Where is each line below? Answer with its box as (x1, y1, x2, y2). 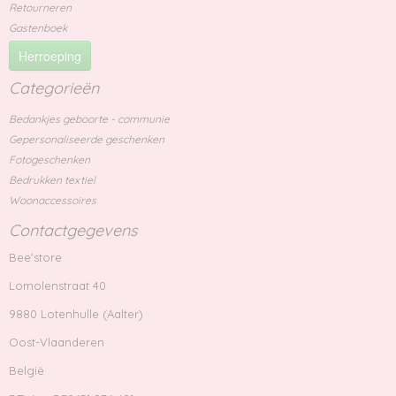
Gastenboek (9, 21, 67, 34)
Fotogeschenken (9, 153, 90, 166)
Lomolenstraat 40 (9, 278, 106, 293)
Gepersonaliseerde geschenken (9, 133, 164, 146)
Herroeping (19, 47, 81, 65)
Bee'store (9, 250, 65, 264)
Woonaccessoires (9, 194, 96, 207)
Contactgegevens (9, 220, 137, 240)
